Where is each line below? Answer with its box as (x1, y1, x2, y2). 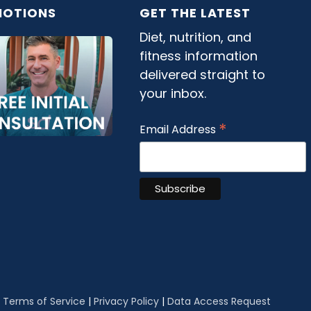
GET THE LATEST (140, 4, 251, 22)
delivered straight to (140, 66, 266, 83)
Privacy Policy (94, 294, 159, 308)
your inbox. (140, 85, 207, 102)
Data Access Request (167, 294, 271, 308)
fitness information (140, 47, 258, 65)
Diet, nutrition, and (140, 28, 252, 46)
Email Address (140, 121, 219, 137)
